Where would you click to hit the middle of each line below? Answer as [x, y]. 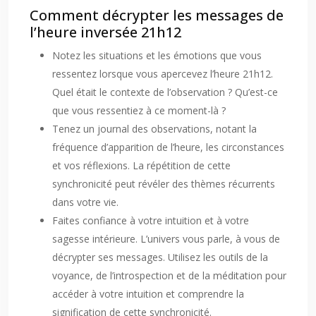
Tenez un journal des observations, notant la [154, 129]
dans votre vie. [85, 202]
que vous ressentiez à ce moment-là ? [139, 110]
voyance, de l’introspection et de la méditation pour [169, 275]
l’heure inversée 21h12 [105, 32]
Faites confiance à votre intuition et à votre [151, 220]
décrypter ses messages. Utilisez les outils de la [160, 257]
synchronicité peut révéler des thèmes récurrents [164, 184]
